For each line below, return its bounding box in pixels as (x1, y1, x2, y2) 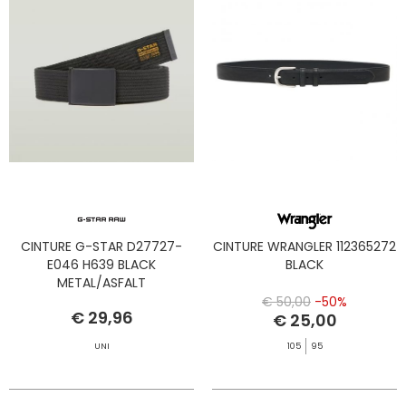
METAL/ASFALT (57, 274, 146, 293)
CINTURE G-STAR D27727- (21, 237, 182, 256)
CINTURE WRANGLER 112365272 (213, 237, 396, 256)
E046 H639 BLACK (47, 256, 156, 275)
